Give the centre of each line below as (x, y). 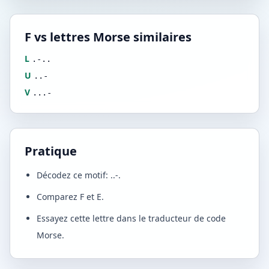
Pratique (51, 151)
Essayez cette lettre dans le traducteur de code (131, 218)
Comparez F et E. (70, 197)
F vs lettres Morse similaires (108, 37)
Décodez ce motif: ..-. (79, 175)
